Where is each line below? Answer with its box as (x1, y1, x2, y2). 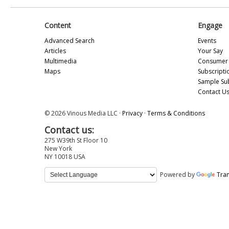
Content (44, 20, 71, 30)
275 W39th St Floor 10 (44, 135, 107, 145)
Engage (198, 20, 222, 30)
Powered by (157, 170, 196, 179)
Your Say (198, 46, 223, 55)
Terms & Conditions (147, 108, 205, 118)
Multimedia (44, 56, 77, 65)
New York (44, 144, 72, 153)
